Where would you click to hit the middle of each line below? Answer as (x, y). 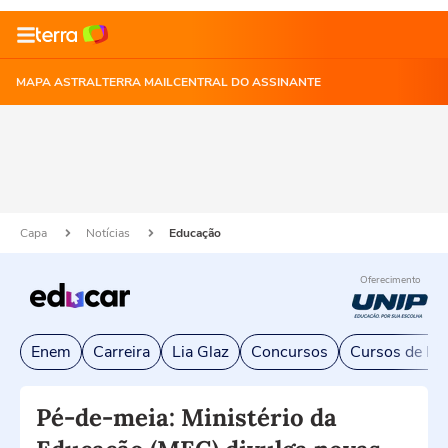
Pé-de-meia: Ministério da (186, 417)
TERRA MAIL (137, 82)
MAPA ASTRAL (59, 82)
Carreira (121, 352)
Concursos (289, 352)
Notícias (109, 233)
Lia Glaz (200, 352)
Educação (195, 233)
